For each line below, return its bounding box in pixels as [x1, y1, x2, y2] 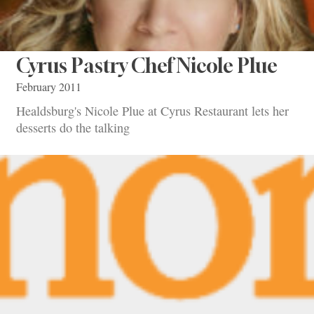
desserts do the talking [16, 118, 130, 136]
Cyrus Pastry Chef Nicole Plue [16, 54, 278, 78]
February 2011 [16, 79, 81, 95]
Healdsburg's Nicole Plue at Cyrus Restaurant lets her [16, 102, 289, 119]
